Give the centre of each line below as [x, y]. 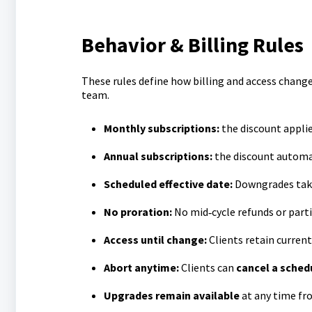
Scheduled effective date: [168, 184]
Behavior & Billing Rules [192, 45]
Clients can [207, 267]
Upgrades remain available [171, 295]
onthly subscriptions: [165, 128]
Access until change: [155, 240]
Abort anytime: [141, 267]
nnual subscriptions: [161, 156]
